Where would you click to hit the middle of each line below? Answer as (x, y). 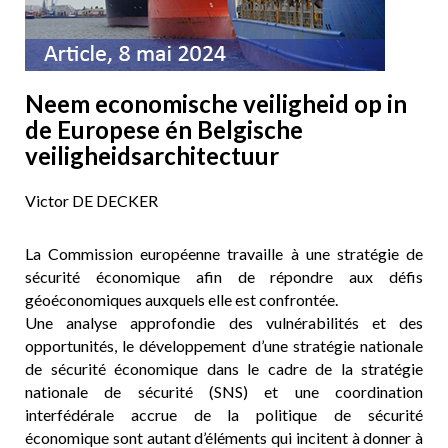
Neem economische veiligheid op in (216, 103)
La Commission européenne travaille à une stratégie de (224, 253)
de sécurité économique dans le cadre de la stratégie (224, 368)
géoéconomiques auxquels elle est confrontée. (181, 299)
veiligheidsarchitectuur (152, 155)
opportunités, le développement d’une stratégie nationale (224, 345)
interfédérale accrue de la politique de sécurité (224, 414)
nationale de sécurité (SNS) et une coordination (224, 391)
